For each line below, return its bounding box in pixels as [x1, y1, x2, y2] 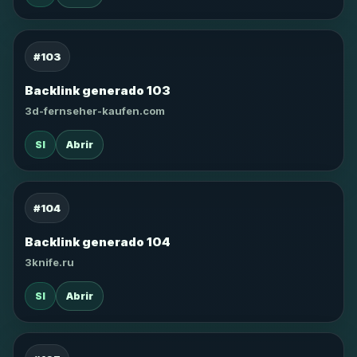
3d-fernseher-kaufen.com [25, 104, 165, 117]
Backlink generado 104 [25, 234, 171, 249]
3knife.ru [25, 256, 74, 269]
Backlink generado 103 [25, 83, 171, 98]
